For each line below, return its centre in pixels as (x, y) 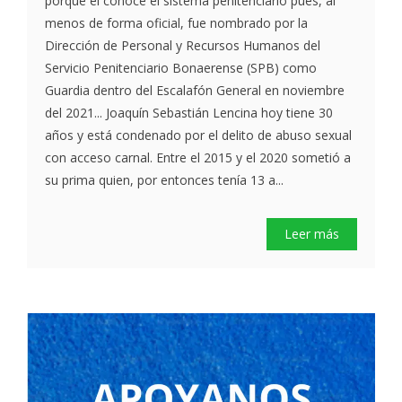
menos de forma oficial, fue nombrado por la (176, 23)
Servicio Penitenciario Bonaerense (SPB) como (181, 68)
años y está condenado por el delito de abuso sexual (198, 135)
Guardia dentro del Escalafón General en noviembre (195, 90)
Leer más (312, 234)
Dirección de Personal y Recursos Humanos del (183, 45)
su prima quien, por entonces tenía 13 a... (164, 180)
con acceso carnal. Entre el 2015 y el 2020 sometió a (198, 157)
